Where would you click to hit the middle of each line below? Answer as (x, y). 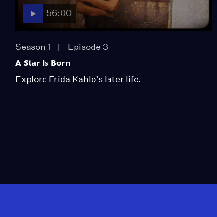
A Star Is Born (43, 63)
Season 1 (33, 46)
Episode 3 (88, 46)
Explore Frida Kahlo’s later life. (78, 79)
